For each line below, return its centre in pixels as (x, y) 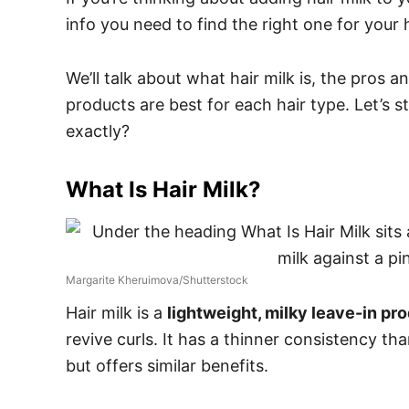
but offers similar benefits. (169, 366)
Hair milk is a (116, 313)
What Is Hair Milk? (163, 189)
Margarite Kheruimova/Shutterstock (157, 280)
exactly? (98, 131)
